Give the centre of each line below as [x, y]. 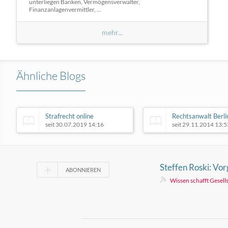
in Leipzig [177, 178]
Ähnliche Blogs [51, 75]
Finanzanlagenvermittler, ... [65, 10]
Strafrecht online [69, 116]
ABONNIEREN [83, 169]
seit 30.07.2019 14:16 [75, 124]
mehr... [112, 33]
